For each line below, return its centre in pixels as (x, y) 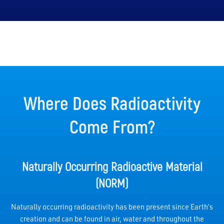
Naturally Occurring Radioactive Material (112, 166)
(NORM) (112, 182)
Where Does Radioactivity (112, 102)
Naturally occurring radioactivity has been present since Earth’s (112, 206)
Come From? (112, 126)
